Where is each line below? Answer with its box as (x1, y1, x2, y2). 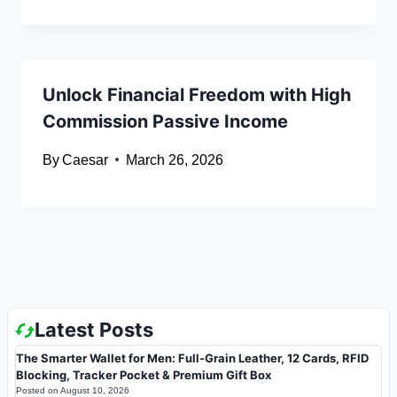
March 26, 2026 (126, 152, 224, 167)
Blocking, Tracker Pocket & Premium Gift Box (16, 368, 271, 383)
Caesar (62, 152, 109, 167)
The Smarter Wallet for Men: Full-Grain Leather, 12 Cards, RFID (16, 351, 369, 366)
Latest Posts (35, 318, 153, 342)
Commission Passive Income (43, 110, 288, 132)
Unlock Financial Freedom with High (43, 83, 351, 105)
